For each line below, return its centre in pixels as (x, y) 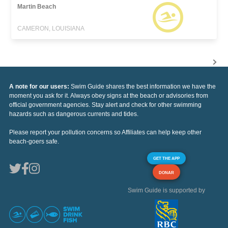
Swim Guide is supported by (166, 191)
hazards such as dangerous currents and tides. (74, 114)
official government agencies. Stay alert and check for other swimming (105, 105)
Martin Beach (37, 7)
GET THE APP (166, 159)
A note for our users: (40, 87)
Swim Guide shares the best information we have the (143, 87)
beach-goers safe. (34, 142)
